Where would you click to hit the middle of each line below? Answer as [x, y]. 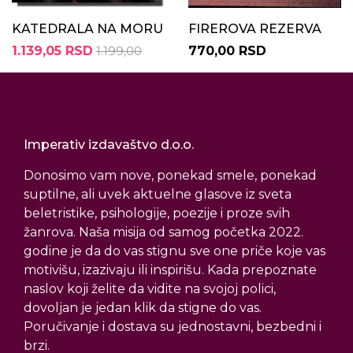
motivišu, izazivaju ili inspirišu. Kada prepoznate [170, 270]
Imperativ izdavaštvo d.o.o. [109, 145]
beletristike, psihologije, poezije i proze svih [157, 214]
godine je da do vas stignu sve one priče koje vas [175, 251]
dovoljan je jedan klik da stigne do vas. [143, 308]
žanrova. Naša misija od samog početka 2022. [163, 232]
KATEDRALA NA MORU [87, 29]
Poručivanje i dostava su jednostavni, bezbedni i [173, 327]
